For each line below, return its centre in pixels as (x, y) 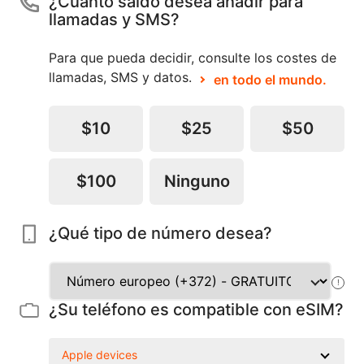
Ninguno (197, 181)
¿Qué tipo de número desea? (160, 233)
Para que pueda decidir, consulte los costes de (193, 58)
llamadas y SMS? (114, 19)
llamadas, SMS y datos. (122, 77)
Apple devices (100, 355)
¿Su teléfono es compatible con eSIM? (196, 310)
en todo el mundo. (270, 80)
